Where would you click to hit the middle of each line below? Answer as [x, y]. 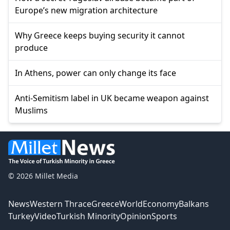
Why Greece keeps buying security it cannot [100, 35]
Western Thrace [61, 204]
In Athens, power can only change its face [95, 73]
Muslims [31, 110]
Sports [164, 216]
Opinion [136, 216]
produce [31, 47]
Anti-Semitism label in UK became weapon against [112, 98]
